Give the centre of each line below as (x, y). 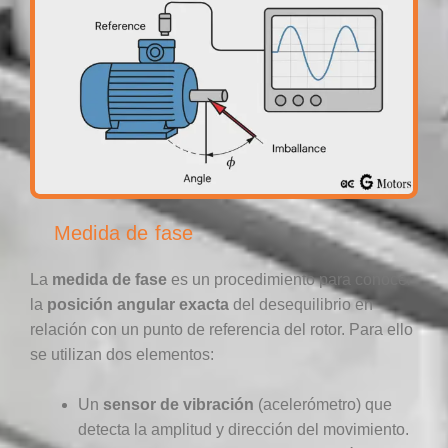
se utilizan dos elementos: (122, 354)
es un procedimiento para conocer (289, 279)
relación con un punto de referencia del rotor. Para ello (221, 329)
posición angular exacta (138, 304)
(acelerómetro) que (323, 405)
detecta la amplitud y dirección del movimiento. (243, 430)
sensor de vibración (178, 405)
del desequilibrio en (301, 304)
